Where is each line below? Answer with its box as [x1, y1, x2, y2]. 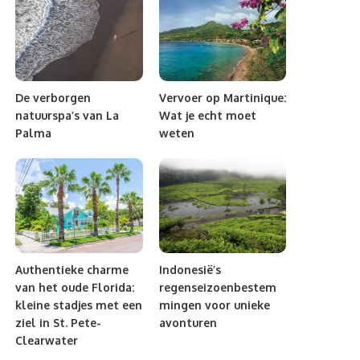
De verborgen [15, 90, 92, 104]
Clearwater [15, 333, 79, 348]
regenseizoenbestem [158, 280, 276, 295]
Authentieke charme [15, 263, 129, 277]
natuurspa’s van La [15, 108, 120, 122]
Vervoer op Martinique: [158, 90, 286, 104]
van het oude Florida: [15, 280, 135, 295]
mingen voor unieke [158, 298, 270, 313]
